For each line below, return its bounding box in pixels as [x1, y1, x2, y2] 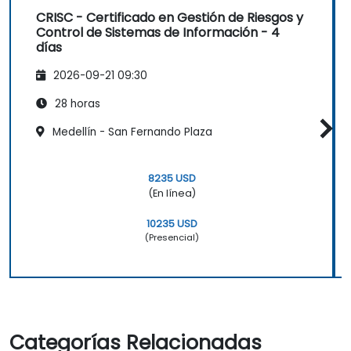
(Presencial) [144, 230, 199, 244]
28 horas [52, 96, 100, 111]
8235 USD [147, 171, 196, 185]
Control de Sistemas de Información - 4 [36, 24, 280, 42]
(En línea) [147, 186, 196, 200]
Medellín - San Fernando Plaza [49, 124, 212, 139]
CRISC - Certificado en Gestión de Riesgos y [36, 9, 303, 27]
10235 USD [146, 216, 197, 230]
